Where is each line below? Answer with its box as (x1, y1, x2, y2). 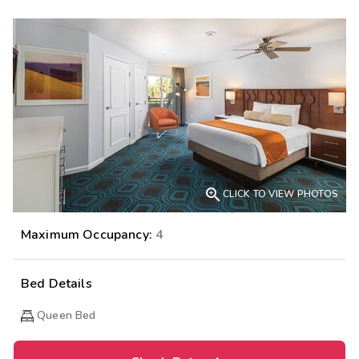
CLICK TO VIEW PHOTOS (223, 188, 338, 201)
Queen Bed (37, 308, 96, 324)
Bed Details (21, 275, 92, 293)
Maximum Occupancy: (21, 226, 156, 244)
